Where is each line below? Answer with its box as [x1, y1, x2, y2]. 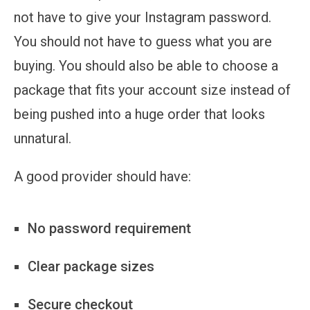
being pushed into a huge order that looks [14, 105, 265, 122]
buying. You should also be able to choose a [14, 57, 278, 74]
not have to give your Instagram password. [14, 8, 271, 26]
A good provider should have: [14, 167, 191, 185]
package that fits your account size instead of [14, 81, 291, 98]
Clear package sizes [28, 257, 154, 275]
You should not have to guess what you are [14, 33, 272, 50]
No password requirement [28, 219, 191, 237]
